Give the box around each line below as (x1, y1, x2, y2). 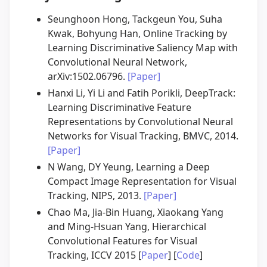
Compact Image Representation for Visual (48, 175, 237, 188)
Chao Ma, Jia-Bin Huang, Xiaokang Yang (48, 206, 223, 219)
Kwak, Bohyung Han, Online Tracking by (48, 27, 227, 41)
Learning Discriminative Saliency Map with (48, 41, 238, 55)
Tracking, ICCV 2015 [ (48, 249, 141, 262)
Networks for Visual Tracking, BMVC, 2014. (48, 129, 238, 143)
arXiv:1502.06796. (48, 70, 128, 83)
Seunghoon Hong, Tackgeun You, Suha (48, 13, 222, 26)
